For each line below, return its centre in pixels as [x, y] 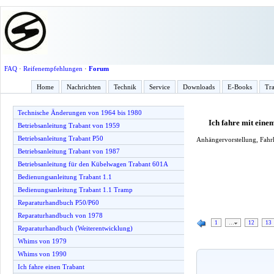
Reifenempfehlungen [53, 68]
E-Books [240, 87]
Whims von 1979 [42, 241]
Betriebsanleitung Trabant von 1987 [69, 151]
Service [160, 87]
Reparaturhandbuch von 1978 [60, 215]
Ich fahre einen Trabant [51, 267]
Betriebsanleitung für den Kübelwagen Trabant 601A [93, 164]
